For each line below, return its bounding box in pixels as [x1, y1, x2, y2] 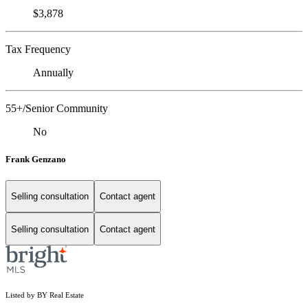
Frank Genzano [5, 153, 66, 164]
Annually [33, 67, 74, 79]
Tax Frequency [5, 43, 71, 56]
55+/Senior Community [5, 102, 108, 115]
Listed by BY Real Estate [5, 291, 84, 300]
